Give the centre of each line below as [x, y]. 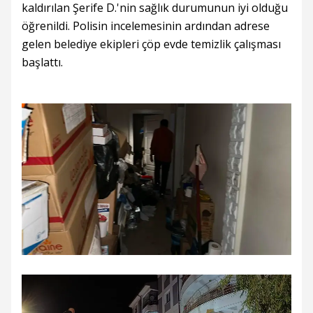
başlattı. [42, 63]
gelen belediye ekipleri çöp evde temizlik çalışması [151, 44]
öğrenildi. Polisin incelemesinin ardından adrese [146, 26]
